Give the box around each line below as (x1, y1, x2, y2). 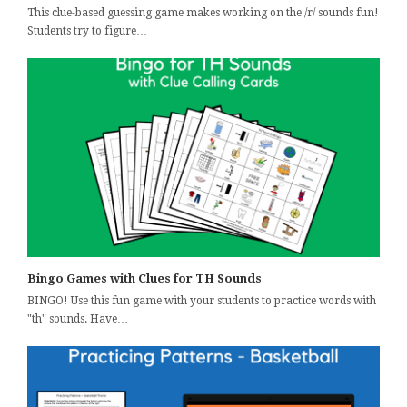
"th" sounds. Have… (27, 312, 128, 325)
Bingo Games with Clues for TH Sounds (27, 271, 262, 285)
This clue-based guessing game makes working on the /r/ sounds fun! (27, 6, 379, 20)
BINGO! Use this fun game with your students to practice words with (27, 293, 376, 307)
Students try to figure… (27, 25, 147, 38)
